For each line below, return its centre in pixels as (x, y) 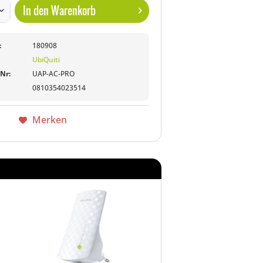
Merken (49, 120)
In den (36, 11)
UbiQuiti (46, 60)
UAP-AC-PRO (54, 74)
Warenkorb (74, 11)
